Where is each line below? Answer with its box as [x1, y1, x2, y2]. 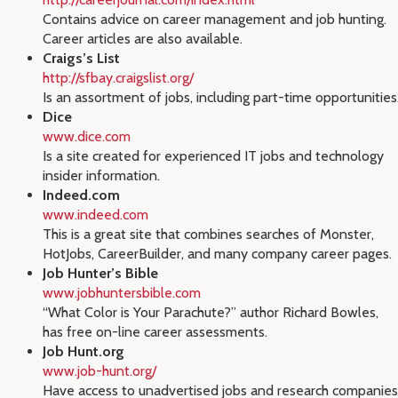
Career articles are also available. [43, 30, 243, 47]
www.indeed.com [43, 206, 148, 223]
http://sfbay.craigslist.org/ [43, 69, 194, 86]
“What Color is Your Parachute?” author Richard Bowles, [43, 304, 378, 321]
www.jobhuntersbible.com [43, 284, 201, 301]
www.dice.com [43, 128, 131, 145]
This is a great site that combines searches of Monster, [43, 226, 374, 243]
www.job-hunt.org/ [43, 362, 156, 379]
